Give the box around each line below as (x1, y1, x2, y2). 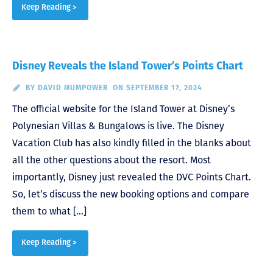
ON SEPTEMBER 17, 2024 (112, 83, 202, 93)
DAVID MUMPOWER (37, 83, 108, 93)
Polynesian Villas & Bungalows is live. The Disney (12, 120, 224, 132)
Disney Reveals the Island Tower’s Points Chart (12, 59, 243, 73)
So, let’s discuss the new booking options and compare (12, 188, 249, 200)
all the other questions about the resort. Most (12, 154, 211, 166)
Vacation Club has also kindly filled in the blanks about (12, 137, 251, 149)
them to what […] (12, 205, 87, 218)
